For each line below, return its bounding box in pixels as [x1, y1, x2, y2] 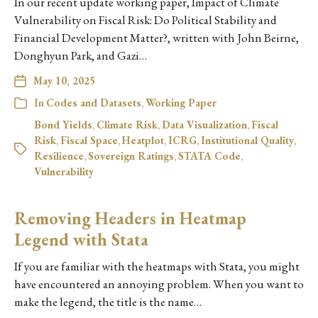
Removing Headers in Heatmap [14, 207, 246, 230]
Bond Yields [34, 118, 92, 132]
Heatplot [122, 133, 164, 148]
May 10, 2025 [33, 74, 95, 88]
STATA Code [178, 149, 241, 163]
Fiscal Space [60, 133, 118, 148]
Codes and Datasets [46, 96, 141, 110]
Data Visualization [162, 118, 247, 132]
